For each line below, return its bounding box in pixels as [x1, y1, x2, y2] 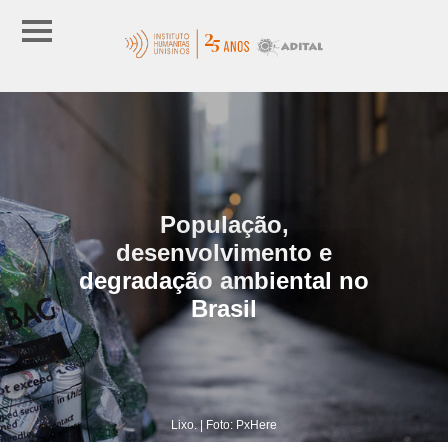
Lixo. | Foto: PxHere [171, 417, 277, 432]
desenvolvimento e [116, 238, 332, 266]
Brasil [191, 294, 257, 322]
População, [159, 210, 289, 238]
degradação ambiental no [79, 266, 369, 294]
